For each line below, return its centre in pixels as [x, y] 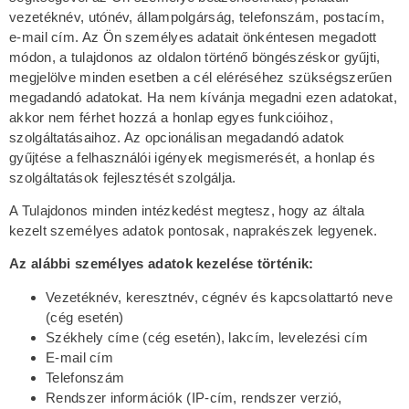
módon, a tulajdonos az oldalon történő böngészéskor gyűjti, [195, 57]
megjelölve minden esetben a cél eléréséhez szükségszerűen [201, 77]
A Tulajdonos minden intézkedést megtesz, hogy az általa [187, 210]
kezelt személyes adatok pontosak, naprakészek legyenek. [194, 230]
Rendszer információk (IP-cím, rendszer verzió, [194, 397]
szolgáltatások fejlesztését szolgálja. [123, 177]
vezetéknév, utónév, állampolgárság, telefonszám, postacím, [197, 16]
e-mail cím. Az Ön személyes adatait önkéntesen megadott [193, 37]
